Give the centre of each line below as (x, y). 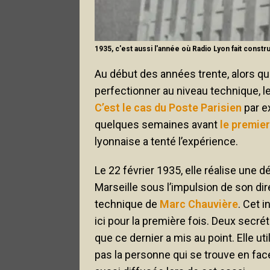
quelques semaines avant (157, 124)
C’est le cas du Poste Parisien (168, 107)
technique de (127, 204)
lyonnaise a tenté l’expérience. (166, 141)
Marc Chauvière (199, 204)
